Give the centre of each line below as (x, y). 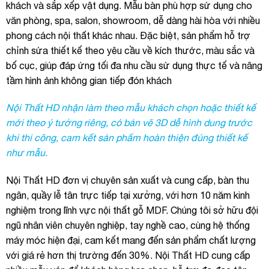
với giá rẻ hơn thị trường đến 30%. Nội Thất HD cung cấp (128, 255)
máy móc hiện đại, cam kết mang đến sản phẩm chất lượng (131, 240)
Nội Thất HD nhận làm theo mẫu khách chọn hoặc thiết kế (131, 108)
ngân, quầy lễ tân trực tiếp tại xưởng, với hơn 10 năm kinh (128, 195)
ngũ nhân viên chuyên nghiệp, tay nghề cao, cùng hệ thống (128, 225)
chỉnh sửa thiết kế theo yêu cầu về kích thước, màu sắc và (130, 50)
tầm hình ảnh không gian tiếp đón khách (89, 80)
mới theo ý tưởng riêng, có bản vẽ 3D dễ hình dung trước (129, 123)
